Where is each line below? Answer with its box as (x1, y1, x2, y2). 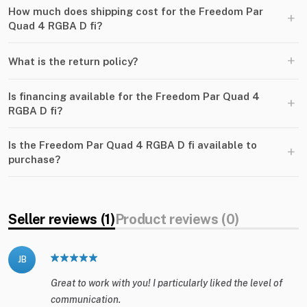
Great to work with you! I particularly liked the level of (51, 278, 282, 289)
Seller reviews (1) (8, 211, 115, 228)
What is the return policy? (8, 55, 138, 67)
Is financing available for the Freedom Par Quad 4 (8, 90, 260, 103)
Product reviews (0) (114, 211, 240, 228)
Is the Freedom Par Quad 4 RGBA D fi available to (8, 139, 257, 151)
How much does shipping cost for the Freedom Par (8, 5, 263, 18)
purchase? (8, 153, 60, 166)
